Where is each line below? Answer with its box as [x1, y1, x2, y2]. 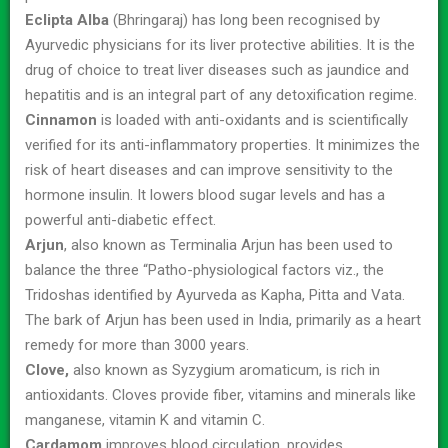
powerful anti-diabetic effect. [25, 210, 216, 229]
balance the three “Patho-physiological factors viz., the [25, 260, 384, 279]
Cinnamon [25, 110, 97, 129]
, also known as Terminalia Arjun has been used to [64, 235, 393, 254]
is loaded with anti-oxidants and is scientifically [97, 110, 408, 129]
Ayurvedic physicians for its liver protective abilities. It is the [25, 35, 415, 54]
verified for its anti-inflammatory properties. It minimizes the [25, 135, 420, 154]
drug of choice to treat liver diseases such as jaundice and [25, 60, 409, 79]
